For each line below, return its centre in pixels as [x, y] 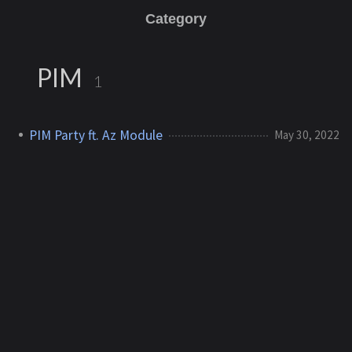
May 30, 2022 [307, 134]
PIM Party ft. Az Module [96, 135]
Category [176, 19]
